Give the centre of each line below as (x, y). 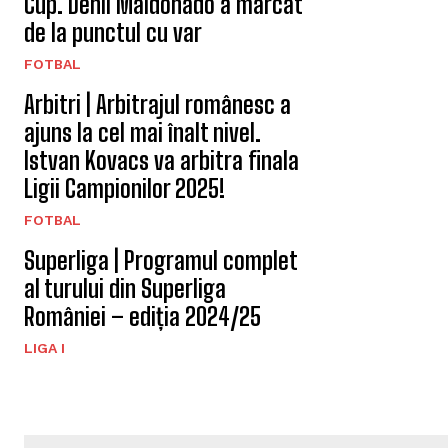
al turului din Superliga (125, 288)
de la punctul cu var (113, 32)
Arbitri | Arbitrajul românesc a (157, 104)
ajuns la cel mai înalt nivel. (142, 132)
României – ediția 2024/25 (142, 316)
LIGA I (44, 348)
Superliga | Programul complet (160, 260)
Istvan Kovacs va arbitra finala (161, 160)
